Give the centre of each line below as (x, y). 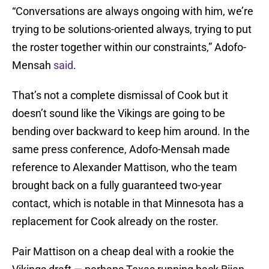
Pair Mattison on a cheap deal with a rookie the (123, 252)
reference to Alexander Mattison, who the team (125, 168)
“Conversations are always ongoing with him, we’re (133, 11)
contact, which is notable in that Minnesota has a (128, 204)
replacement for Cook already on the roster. (115, 222)
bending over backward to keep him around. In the (131, 131)
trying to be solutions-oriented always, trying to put (132, 29)
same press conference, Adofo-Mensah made (121, 150)
